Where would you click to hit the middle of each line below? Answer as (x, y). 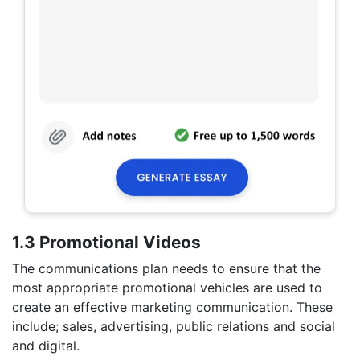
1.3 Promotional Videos (106, 243)
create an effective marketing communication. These (172, 307)
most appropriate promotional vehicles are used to (167, 288)
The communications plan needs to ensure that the (166, 269)
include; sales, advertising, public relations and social (174, 327)
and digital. (46, 346)
